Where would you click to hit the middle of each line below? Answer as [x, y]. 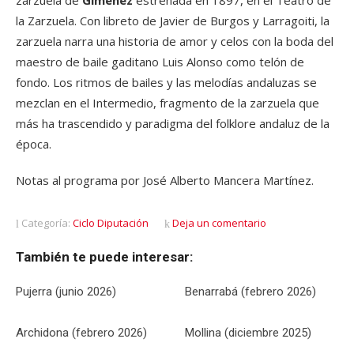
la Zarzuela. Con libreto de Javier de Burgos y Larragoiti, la [173, 21]
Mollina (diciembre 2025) [248, 333]
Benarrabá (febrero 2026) [250, 292]
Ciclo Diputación [111, 223]
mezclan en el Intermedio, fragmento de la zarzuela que [168, 103]
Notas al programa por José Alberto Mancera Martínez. [165, 180]
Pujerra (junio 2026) [66, 292]
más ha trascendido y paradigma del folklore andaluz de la [173, 123]
